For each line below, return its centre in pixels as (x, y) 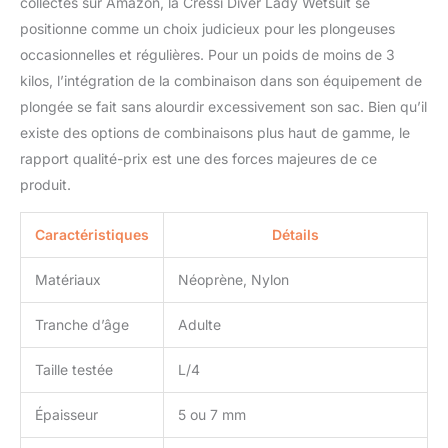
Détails (295, 234)
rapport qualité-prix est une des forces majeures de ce (198, 158)
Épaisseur (66, 414)
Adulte (199, 324)
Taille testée (74, 369)
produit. (45, 184)
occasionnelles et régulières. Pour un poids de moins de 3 (207, 54)
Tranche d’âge (82, 324)
